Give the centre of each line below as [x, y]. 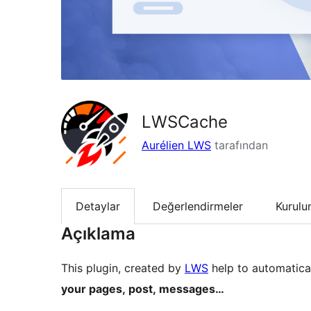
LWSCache [185, 121]
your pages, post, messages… [143, 289]
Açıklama [98, 234]
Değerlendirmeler [198, 206]
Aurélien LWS [176, 145]
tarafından [239, 145]
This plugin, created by [123, 268]
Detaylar [98, 206]
